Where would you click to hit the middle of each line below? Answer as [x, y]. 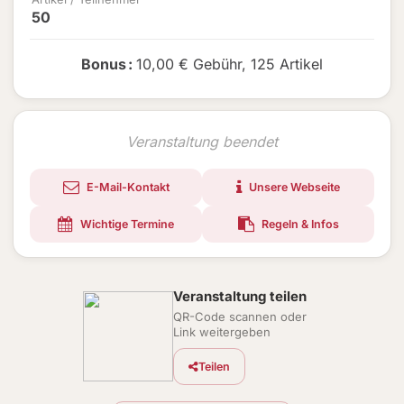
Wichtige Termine [126, 224]
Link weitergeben [222, 332]
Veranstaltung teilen [240, 296]
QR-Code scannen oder [240, 317]
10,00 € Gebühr [189, 64]
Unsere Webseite [293, 187]
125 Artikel [287, 64]
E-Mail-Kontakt [126, 187]
